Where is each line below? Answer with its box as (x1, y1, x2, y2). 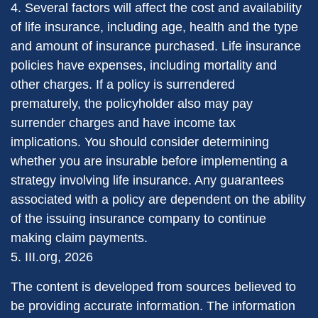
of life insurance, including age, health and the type (11, 20, 298, 34)
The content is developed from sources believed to (11, 280, 296, 294)
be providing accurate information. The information (11, 299, 295, 313)
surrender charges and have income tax (11, 116, 236, 130)
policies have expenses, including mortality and (11, 58, 277, 72)
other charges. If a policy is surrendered (11, 77, 235, 92)
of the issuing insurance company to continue (11, 212, 266, 226)
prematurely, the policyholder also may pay (11, 97, 253, 111)
